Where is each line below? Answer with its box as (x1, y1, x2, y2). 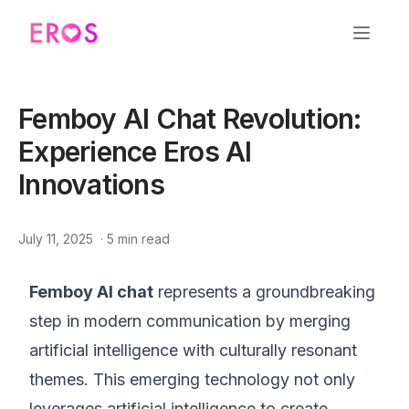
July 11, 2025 (18, 231, 93, 246)
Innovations (18, 168, 164, 201)
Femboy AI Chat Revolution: (18, 102, 362, 135)
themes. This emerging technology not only (29, 370, 355, 389)
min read (114, 231, 170, 246)
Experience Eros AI (18, 135, 252, 168)
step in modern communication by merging (29, 311, 351, 330)
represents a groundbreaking (153, 282, 375, 301)
